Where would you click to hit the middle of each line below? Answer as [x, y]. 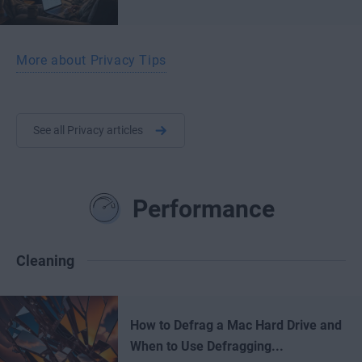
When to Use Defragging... [207, 346]
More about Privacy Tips [91, 60]
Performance [203, 209]
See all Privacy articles [89, 130]
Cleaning [45, 261]
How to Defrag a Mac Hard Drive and [236, 325]
